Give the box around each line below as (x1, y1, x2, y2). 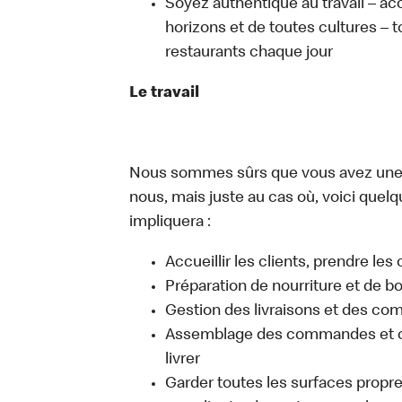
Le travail (129, 85, 199, 101)
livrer (165, 352, 200, 368)
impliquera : (129, 214, 211, 231)
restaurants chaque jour (165, 45, 333, 61)
